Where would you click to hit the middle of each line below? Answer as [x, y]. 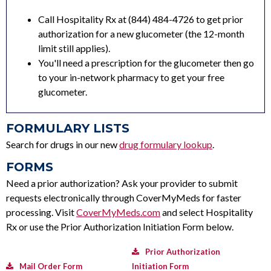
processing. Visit [41, 212]
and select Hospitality [207, 212]
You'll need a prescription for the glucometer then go [146, 63]
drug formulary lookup [166, 145]
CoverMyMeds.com [118, 212]
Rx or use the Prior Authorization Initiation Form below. [120, 227]
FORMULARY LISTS [68, 129]
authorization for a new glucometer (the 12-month [141, 34]
